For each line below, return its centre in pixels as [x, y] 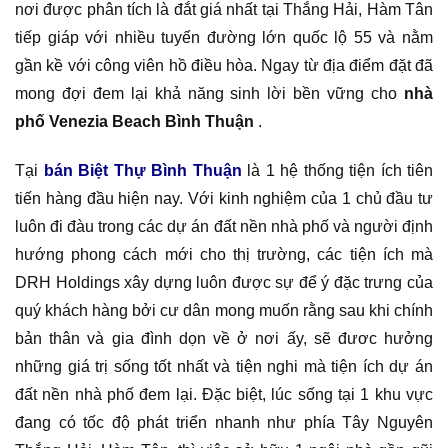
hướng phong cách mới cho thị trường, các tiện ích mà [224, 254]
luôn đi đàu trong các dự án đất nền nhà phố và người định [224, 226]
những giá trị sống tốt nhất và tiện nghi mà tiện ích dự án [224, 366]
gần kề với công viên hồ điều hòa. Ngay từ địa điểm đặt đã [224, 65]
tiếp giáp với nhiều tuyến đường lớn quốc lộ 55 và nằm [224, 37]
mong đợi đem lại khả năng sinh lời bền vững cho [209, 93]
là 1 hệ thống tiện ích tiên [337, 170]
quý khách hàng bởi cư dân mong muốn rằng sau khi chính [224, 310]
